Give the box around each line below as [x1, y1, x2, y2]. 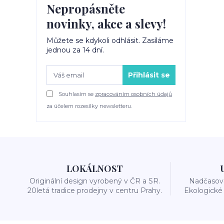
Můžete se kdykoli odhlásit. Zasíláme [46, 36, 173, 45]
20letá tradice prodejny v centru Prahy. [27, 186, 162, 195]
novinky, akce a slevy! [46, 15, 166, 31]
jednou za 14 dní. [46, 45, 104, 54]
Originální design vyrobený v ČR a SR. [29, 176, 160, 185]
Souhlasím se [57, 90, 95, 97]
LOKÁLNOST [66, 162, 123, 174]
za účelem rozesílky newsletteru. [46, 102, 132, 109]
